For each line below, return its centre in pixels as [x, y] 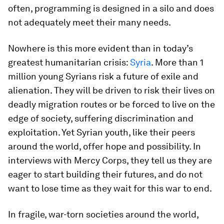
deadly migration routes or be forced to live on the [111, 104]
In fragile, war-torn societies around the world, [103, 214]
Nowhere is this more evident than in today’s [100, 48]
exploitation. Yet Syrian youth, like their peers [101, 132]
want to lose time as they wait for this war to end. [110, 188]
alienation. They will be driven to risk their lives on [111, 90]
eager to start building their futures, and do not [105, 174]
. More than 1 [177, 62]
